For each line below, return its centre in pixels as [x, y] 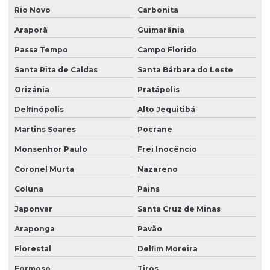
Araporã [31, 30]
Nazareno [157, 169]
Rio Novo [33, 10]
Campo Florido [167, 50]
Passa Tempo [41, 50]
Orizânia [32, 90]
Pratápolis [158, 90]
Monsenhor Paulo [51, 149]
